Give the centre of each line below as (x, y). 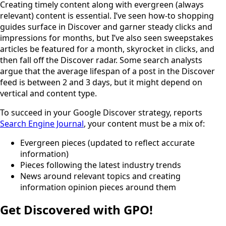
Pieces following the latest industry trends (101, 165)
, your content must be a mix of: (144, 124)
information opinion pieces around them (98, 187)
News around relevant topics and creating (100, 176)
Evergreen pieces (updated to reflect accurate (107, 143)
